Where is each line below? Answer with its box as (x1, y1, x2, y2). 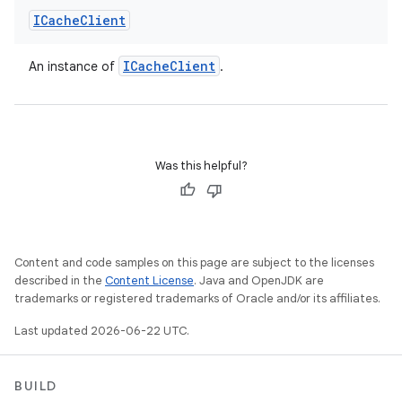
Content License (105, 273, 194, 288)
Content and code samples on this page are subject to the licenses (14, 255, 374, 270)
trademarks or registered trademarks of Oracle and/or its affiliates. (14, 291, 380, 306)
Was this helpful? (154, 158, 248, 173)
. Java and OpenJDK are (194, 273, 324, 288)
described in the (14, 273, 105, 288)
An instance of (29, 58, 118, 74)
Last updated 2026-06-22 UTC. (14, 323, 189, 338)
